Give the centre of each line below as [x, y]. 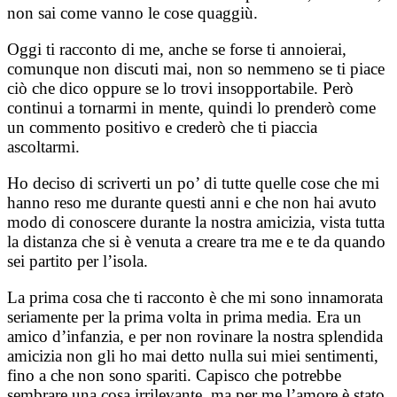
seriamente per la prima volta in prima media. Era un [184, 317]
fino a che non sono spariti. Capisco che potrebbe [174, 376]
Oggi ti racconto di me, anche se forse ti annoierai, [177, 50]
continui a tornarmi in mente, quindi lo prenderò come [191, 108]
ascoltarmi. [43, 147]
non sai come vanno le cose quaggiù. [132, 13]
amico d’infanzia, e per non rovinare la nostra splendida [195, 337]
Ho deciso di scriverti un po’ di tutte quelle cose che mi [193, 183]
